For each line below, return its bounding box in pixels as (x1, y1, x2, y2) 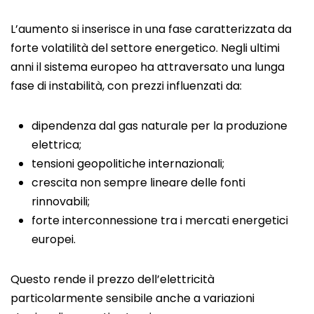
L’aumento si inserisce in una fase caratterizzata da (11, 20, 292, 37)
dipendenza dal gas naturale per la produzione (32, 117, 287, 134)
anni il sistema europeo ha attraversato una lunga (11, 58, 285, 75)
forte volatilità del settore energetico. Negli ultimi (11, 39, 280, 56)
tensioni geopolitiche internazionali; (32, 155, 224, 172)
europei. (32, 231, 76, 247)
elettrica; (32, 136, 81, 153)
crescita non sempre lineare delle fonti (32, 174, 245, 191)
